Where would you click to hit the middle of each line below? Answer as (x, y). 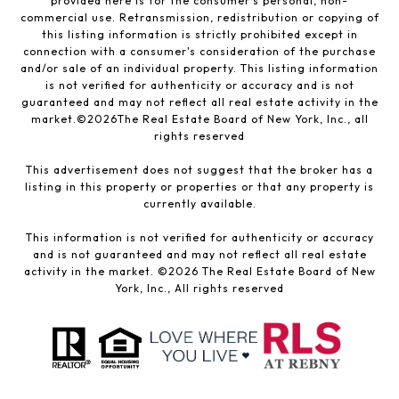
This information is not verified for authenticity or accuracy (199, 238)
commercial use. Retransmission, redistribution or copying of (199, 18)
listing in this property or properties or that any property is (199, 187)
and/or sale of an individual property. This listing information (199, 69)
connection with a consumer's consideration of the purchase (199, 52)
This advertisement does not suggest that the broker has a (199, 170)
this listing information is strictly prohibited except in (199, 35)
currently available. (199, 204)
